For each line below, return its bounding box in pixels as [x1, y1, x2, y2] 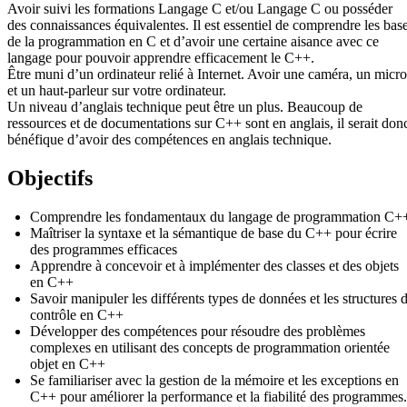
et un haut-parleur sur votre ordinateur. [7, 82, 226, 98]
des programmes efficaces [30, 241, 177, 257]
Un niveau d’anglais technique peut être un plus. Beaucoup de [7, 98, 362, 114]
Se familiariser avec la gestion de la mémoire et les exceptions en [30, 372, 399, 388]
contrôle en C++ [30, 306, 124, 323]
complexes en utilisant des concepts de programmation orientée [30, 339, 390, 355]
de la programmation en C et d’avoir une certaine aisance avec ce [7, 33, 379, 49]
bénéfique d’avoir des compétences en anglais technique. [7, 131, 332, 147]
